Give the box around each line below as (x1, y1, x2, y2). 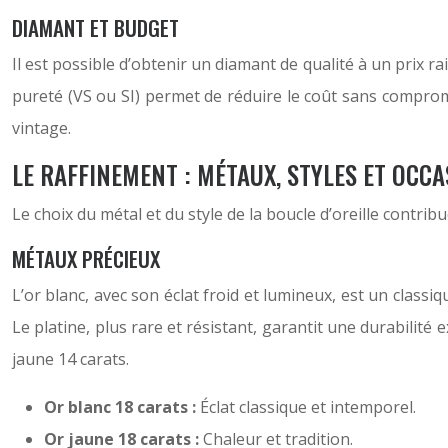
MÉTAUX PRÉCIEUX (12, 243, 160, 274)
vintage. (12, 117, 71, 139)
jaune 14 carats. (12, 348, 129, 370)
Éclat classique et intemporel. (200, 396, 416, 418)
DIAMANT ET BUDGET (12, 12, 179, 43)
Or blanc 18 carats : (44, 396, 200, 418)
